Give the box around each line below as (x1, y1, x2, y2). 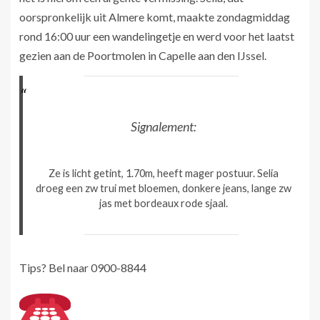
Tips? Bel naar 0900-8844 (19, 260, 146, 274)
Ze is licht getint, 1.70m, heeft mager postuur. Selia (49, 166, 279, 179)
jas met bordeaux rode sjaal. (99, 196, 229, 209)
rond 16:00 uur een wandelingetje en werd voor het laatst (19, 29, 294, 44)
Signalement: (131, 118, 197, 134)
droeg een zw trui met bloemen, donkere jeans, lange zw (36, 181, 292, 194)
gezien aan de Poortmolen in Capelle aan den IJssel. (19, 49, 269, 63)
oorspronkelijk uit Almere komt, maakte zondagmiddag (19, 10, 290, 24)
